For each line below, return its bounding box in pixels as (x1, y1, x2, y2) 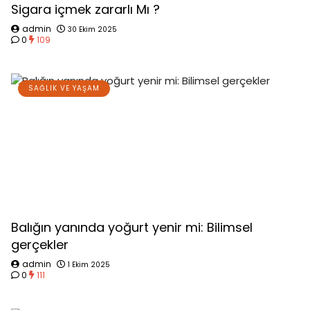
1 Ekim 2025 (68, 259, 110, 270)
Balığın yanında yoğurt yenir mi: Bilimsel (11, 219, 253, 236)
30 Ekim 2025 (68, 24, 117, 35)
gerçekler (11, 236, 69, 253)
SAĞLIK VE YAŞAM (28, 83, 100, 93)
